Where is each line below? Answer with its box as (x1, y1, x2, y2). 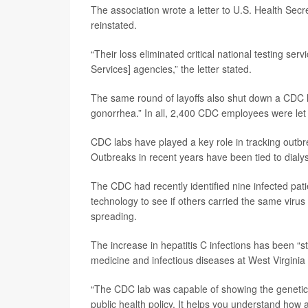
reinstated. (91, 18, 137, 32)
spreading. (91, 209, 137, 223)
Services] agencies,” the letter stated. (91, 62, 252, 76)
